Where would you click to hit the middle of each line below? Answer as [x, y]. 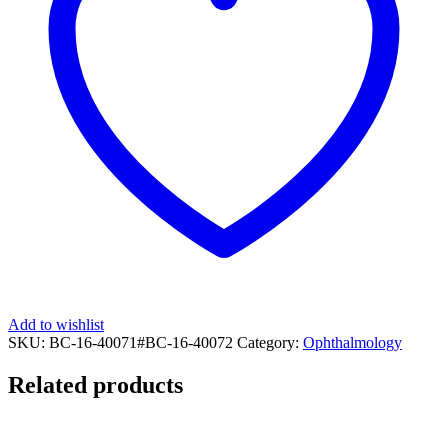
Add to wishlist [56, 324]
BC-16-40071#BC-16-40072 [141, 342]
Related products [95, 384]
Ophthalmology [352, 342]
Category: [270, 342]
